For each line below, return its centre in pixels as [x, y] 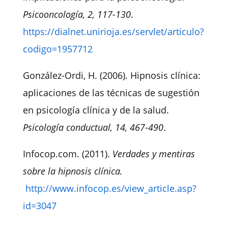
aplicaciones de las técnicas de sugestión [111, 92]
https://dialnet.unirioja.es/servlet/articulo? [113, 31]
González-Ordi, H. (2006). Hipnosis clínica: [111, 75]
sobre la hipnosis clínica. [73, 171]
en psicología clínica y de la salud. [96, 110]
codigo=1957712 [58, 49]
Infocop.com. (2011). [67, 153]
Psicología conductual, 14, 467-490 [93, 127]
